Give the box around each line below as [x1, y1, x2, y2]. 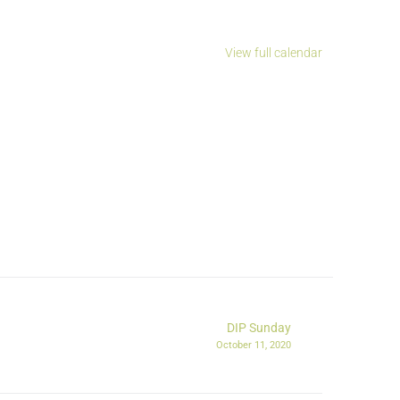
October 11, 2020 [216, 339, 291, 352]
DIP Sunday [227, 321, 291, 336]
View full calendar [225, 46, 322, 61]
